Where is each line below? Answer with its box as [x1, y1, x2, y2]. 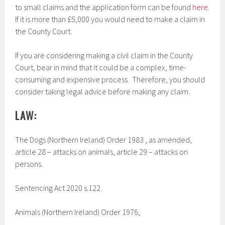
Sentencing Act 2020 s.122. [15, 183, 102, 193]
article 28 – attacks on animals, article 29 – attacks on [15, 147, 188, 157]
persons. [15, 159, 43, 169]
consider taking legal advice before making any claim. [15, 86, 190, 96]
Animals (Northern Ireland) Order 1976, [15, 207, 141, 217]
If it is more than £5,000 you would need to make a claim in [15, 14, 205, 24]
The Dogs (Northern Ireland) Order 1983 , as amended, [15, 135, 192, 145]
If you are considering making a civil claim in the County [15, 50, 193, 60]
